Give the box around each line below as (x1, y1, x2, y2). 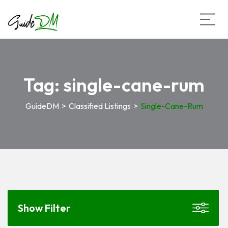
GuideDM (25, 101, 59, 111)
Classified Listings (68, 101, 131, 111)
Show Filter (18, 201, 71, 214)
